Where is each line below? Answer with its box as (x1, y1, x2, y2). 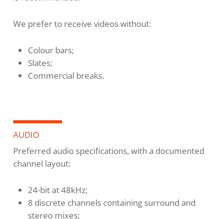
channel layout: (13, 158, 70, 170)
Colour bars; (27, 44, 74, 56)
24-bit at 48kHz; (27, 184, 88, 196)
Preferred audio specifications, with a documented (13, 145, 204, 157)
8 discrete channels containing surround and (27, 197, 196, 209)
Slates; (27, 57, 52, 69)
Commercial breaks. (27, 70, 104, 82)
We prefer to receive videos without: (13, 18, 151, 30)
